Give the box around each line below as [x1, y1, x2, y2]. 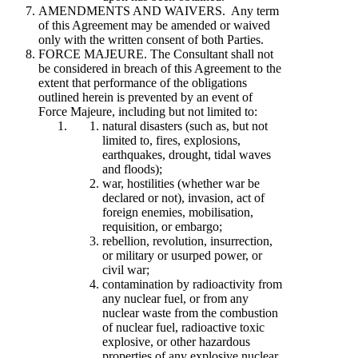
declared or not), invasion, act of [102, 190, 265, 205]
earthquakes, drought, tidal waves [102, 147, 271, 161]
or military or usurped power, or [102, 248, 262, 262]
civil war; [102, 262, 149, 276]
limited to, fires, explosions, [102, 133, 241, 147]
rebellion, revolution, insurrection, [102, 233, 272, 248]
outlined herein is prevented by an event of [38, 89, 253, 104]
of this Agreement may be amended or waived [38, 18, 270, 32]
